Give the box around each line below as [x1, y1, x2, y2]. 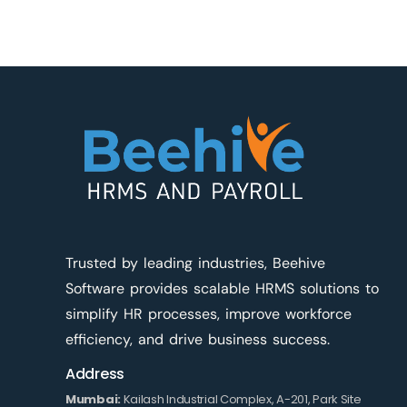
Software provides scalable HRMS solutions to [65, 278, 379, 298]
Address [65, 362, 124, 384]
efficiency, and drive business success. [65, 329, 330, 349]
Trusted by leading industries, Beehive [65, 253, 325, 273]
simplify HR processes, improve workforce [65, 303, 352, 323]
